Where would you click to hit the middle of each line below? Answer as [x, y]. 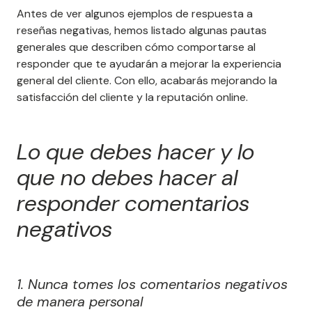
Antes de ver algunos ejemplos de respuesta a [135, 14]
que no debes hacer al [127, 178]
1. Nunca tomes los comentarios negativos [152, 284]
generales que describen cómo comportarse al [136, 47]
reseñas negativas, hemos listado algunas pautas [142, 31]
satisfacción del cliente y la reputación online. [132, 97]
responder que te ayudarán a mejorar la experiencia [149, 64]
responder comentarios [133, 204]
